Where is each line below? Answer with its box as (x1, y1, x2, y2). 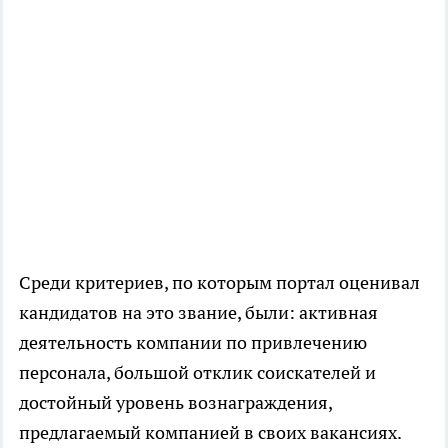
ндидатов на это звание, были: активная (38, 301, 378, 325)
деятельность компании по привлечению (19, 331, 367, 355)
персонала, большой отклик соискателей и (19, 361, 376, 385)
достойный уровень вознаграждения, (19, 391, 332, 415)
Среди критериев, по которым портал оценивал (19, 271, 420, 295)
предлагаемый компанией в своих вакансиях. (19, 421, 402, 445)
